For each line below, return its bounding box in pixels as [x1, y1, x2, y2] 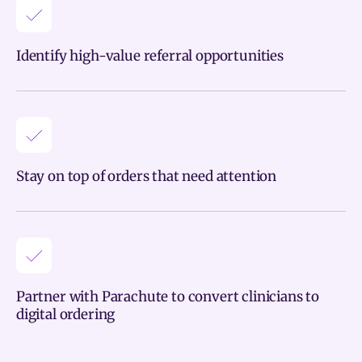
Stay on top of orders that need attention [16, 167, 277, 185]
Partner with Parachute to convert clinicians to [16, 288, 320, 305]
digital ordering [16, 305, 116, 323]
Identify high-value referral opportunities [16, 47, 284, 65]
